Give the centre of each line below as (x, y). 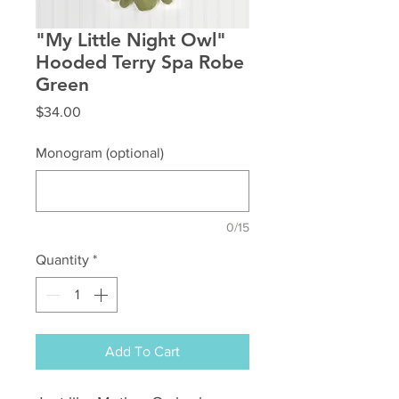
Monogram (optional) (100, 153)
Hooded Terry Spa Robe (140, 62)
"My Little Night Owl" (131, 40)
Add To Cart (142, 351)
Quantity (62, 260)
